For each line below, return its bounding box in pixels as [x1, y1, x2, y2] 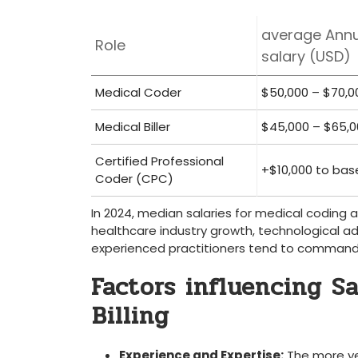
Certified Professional [95, 153, 224, 169]
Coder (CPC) [95, 170, 173, 187]
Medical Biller [95, 118, 170, 135]
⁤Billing [91, 297, 169, 335]
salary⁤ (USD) [261, 46, 351, 66]
